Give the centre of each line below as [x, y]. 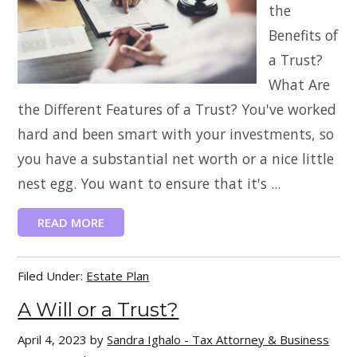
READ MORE [71, 222]
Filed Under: [52, 276]
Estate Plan [118, 276]
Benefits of [304, 35]
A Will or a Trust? [98, 310]
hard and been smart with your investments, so [176, 134]
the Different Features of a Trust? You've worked [177, 109]
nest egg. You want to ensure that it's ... [149, 183]
